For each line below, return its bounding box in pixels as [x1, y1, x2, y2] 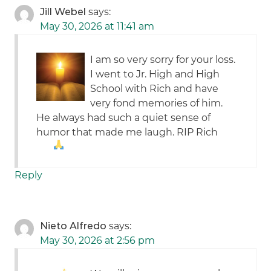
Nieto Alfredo [40, 220, 107, 232]
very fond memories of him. [90, 97, 223, 109]
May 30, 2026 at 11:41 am [40, 21, 155, 33]
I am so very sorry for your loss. [90, 54, 236, 66]
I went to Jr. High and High [90, 68, 220, 80]
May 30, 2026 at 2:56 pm [40, 235, 155, 247]
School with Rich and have [90, 83, 219, 95]
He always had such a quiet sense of [36, 112, 211, 124]
